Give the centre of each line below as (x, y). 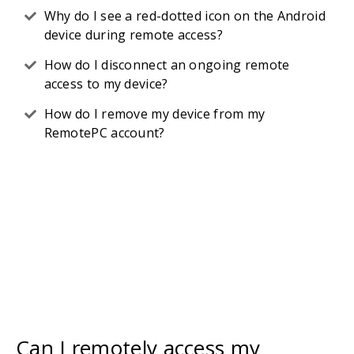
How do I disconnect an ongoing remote (167, 65)
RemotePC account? (104, 133)
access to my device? (106, 84)
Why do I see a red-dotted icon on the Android (185, 16)
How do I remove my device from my (154, 114)
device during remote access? (133, 35)
